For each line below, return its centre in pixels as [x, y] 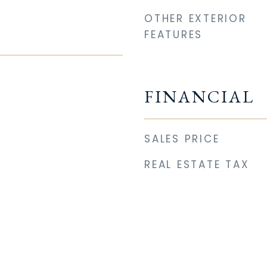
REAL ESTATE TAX [197, 164]
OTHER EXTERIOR [195, 18]
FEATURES [173, 35]
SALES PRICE [182, 139]
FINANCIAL [199, 97]
